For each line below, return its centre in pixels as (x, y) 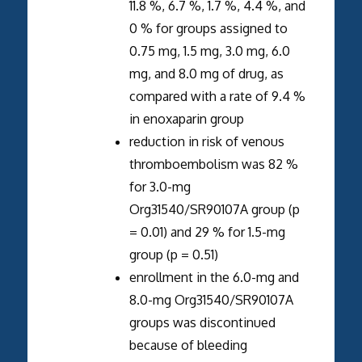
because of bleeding (188, 345)
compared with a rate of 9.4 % (217, 96)
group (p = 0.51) (173, 254)
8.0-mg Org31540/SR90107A (211, 299)
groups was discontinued (202, 322)
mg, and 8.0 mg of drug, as (206, 73)
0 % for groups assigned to (208, 28)
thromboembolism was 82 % (213, 164)
